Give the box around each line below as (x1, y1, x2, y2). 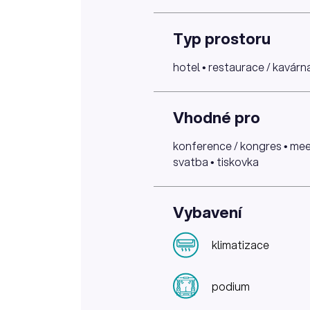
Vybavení (173, 201, 241, 223)
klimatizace (212, 237, 269, 253)
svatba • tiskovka (173, 153, 259, 170)
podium (212, 277, 250, 294)
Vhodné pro (173, 106, 260, 128)
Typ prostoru (173, 27, 271, 49)
